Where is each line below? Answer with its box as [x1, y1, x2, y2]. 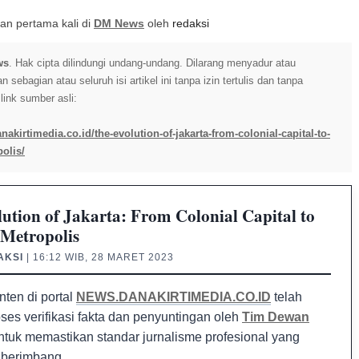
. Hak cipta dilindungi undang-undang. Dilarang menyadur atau [9, 57, 296, 70]
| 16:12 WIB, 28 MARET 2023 [23, 252, 174, 264]
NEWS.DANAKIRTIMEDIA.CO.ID [76, 290, 271, 305]
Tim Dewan [242, 310, 309, 325]
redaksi [172, 17, 209, 30]
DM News [94, 17, 144, 30]
